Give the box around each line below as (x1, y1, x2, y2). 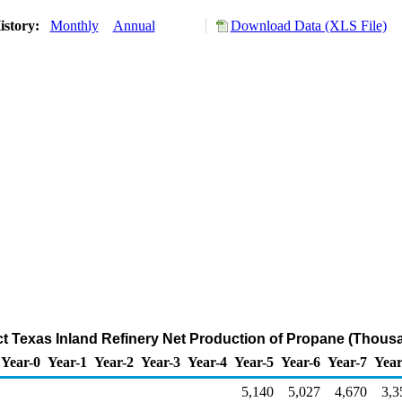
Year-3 (141, 354, 180, 370)
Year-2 (94, 354, 134, 370)
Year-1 (48, 354, 87, 370)
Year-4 (188, 354, 227, 370)
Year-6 (281, 354, 320, 370)
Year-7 (328, 354, 367, 370)
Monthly (49, 18, 99, 33)
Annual (112, 18, 155, 33)
